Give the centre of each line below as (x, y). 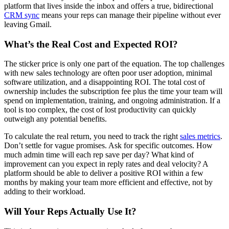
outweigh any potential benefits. (55, 119)
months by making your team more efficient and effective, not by (108, 182)
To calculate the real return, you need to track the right (92, 136)
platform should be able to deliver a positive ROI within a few (104, 173)
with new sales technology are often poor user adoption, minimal (108, 73)
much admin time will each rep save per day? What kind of (99, 155)
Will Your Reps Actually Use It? (70, 211)
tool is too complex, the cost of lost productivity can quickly (100, 110)
